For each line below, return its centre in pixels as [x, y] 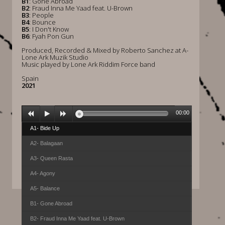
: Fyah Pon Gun [51, 36]
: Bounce [42, 22]
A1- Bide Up [44, 128]
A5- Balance [45, 188]
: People [41, 15]
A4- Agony [42, 173]
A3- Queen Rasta [51, 158]
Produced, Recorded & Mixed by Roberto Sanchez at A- [105, 50]
